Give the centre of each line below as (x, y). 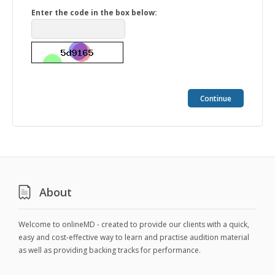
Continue (216, 99)
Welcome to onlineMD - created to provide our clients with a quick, (134, 224)
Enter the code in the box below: (94, 13)
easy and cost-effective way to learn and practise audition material (134, 237)
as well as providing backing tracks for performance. (110, 250)
